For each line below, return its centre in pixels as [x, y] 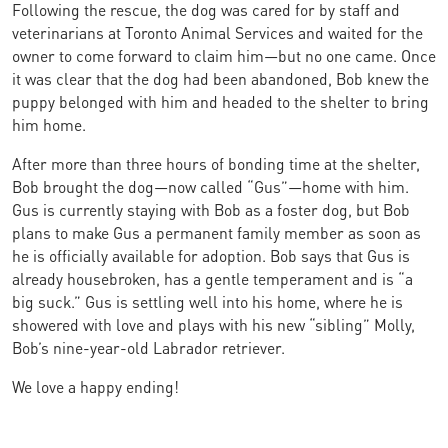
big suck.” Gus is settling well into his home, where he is [207, 300]
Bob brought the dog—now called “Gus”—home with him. [210, 185]
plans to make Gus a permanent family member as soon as [216, 231]
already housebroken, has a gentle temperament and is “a [212, 277]
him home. [49, 123]
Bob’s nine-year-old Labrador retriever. [148, 346]
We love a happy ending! [95, 385]
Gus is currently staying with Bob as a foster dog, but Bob [211, 208]
